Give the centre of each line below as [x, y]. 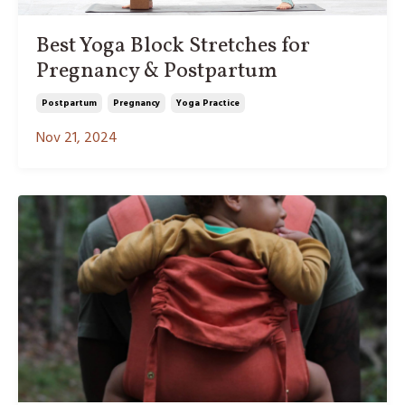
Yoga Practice [208, 103]
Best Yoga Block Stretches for [173, 46]
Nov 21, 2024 [77, 138]
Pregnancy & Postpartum [157, 71]
